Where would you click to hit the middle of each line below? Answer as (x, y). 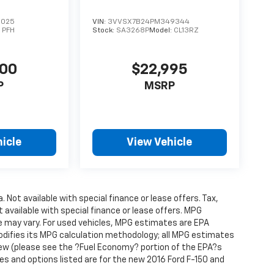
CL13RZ (186, 31)
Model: (161, 31)
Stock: (104, 31)
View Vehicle (160, 143)
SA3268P (132, 31)
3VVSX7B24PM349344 (148, 22)
